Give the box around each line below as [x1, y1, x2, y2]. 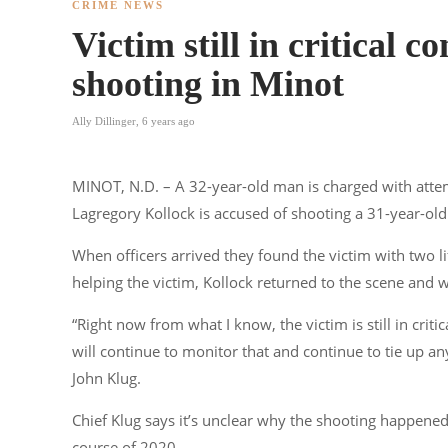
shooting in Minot [72, 63, 344, 104]
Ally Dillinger [72, 114, 136, 127]
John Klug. [72, 367, 141, 388]
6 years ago [142, 114, 195, 127]
